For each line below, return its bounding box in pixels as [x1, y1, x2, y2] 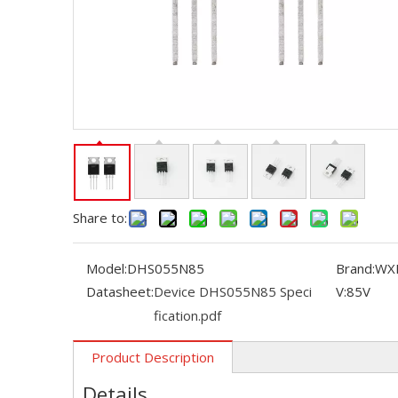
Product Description [92, 348, 214, 366]
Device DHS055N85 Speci [154, 283, 312, 300]
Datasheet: [86, 283, 154, 300]
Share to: [73, 209, 127, 227]
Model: [86, 259, 127, 277]
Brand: [335, 259, 375, 277]
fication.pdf [154, 306, 221, 324]
